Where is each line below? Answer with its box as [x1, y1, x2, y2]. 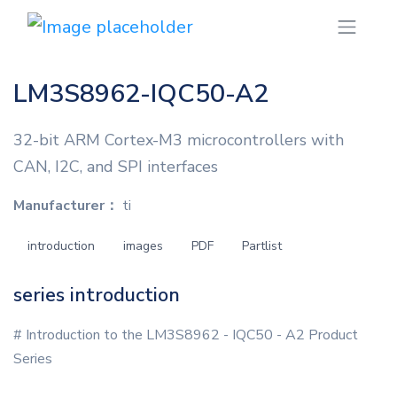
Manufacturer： [13, 196, 119, 216]
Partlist [242, 237, 282, 255]
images [123, 237, 163, 255]
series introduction [13, 282, 180, 309]
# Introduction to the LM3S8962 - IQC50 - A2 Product [13, 325, 358, 346]
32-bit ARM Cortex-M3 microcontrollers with [13, 129, 344, 152]
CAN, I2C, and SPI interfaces [13, 156, 218, 178]
